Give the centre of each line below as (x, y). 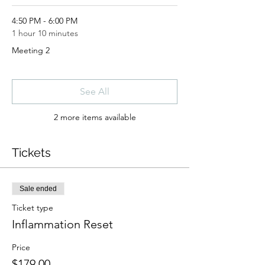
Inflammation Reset (62, 224)
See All (95, 91)
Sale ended (38, 189)
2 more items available (95, 117)
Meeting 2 (31, 50)
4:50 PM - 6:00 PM (45, 21)
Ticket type (33, 208)
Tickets (31, 153)
